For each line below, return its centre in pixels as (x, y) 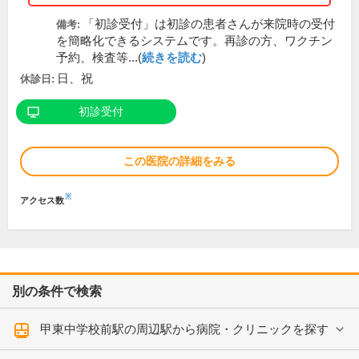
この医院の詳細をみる (179, 161)
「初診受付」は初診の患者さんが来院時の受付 (209, 24)
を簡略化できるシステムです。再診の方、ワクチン (194, 41)
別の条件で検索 (57, 292)
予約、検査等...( (99, 58)
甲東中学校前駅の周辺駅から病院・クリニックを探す (184, 329)
